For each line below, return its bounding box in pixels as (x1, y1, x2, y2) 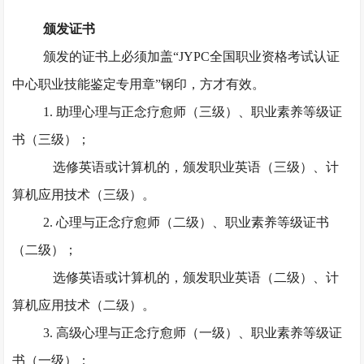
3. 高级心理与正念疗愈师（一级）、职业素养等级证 (42, 326, 342, 340)
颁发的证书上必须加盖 (42, 50, 173, 63)
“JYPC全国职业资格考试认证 (172, 50, 340, 63)
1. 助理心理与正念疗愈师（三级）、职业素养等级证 (42, 105, 342, 119)
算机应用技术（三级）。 (12, 188, 156, 201)
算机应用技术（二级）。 (12, 298, 156, 312)
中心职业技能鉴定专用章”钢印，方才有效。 (12, 77, 266, 91)
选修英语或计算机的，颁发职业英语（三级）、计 (52, 160, 339, 174)
